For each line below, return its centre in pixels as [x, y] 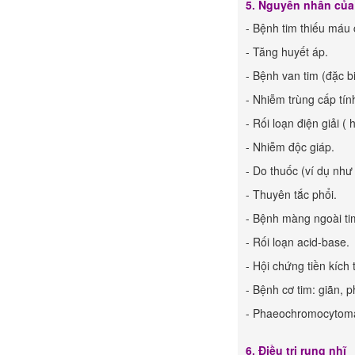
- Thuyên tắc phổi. [291, 194]
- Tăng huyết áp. [287, 52]
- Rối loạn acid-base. [298, 242]
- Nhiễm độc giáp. [290, 147]
